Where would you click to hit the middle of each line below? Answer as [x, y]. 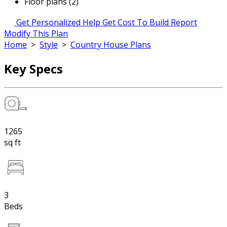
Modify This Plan [36, 33]
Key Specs [33, 68]
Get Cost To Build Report [150, 22]
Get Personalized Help [58, 22]
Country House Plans [111, 45]
